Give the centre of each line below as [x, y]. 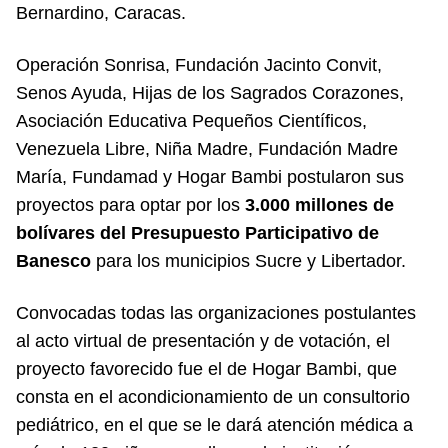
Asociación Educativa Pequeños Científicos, [191, 120]
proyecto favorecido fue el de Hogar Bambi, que [206, 368]
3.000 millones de [319, 204]
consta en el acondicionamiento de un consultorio [213, 396]
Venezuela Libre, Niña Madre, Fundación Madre [207, 148]
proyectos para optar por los [130, 204]
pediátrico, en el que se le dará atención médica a [214, 424]
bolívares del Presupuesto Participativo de [197, 232]
